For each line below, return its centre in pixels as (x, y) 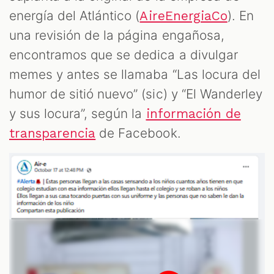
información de (193, 113)
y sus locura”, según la (78, 113)
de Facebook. (138, 133)
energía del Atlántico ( (75, 15)
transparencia (53, 133)
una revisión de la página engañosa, (117, 35)
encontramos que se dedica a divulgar (124, 54)
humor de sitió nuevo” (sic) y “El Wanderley (136, 94)
